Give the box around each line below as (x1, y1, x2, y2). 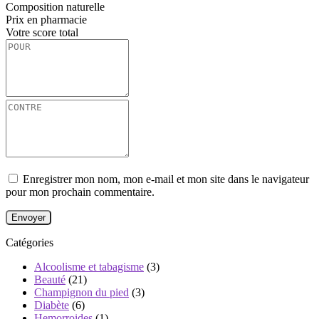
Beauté (34, 273, 66, 286)
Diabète (34, 299, 69, 311)
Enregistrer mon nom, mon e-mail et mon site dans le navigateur (23, 173, 309, 185)
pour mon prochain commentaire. (6, 186, 155, 198)
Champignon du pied (34, 286, 129, 298)
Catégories (6, 236, 53, 249)
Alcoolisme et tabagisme (34, 261, 144, 273)
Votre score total (6, 26, 78, 38)
